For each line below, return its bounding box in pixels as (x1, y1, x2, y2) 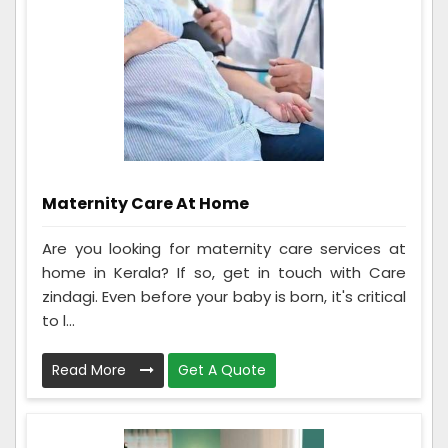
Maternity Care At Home (42, 191, 249, 215)
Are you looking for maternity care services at (42, 238, 406, 260)
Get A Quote (178, 360, 266, 381)
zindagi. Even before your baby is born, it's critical (42, 286, 406, 308)
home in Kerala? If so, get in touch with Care (42, 262, 406, 284)
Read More (52, 360, 130, 381)
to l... (42, 310, 75, 332)
